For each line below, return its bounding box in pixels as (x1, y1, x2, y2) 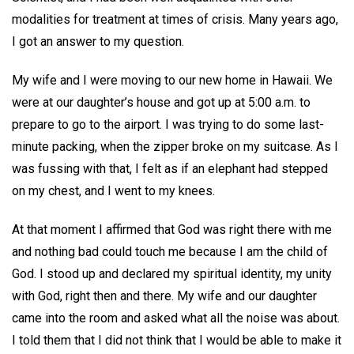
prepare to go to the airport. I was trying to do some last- (12, 116, 324, 132)
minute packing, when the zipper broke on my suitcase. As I (12, 138, 338, 154)
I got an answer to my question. (12, 34, 190, 49)
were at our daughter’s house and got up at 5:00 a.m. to (12, 94, 311, 110)
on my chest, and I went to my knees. (12, 183, 218, 198)
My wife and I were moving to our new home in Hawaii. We (12, 72, 333, 88)
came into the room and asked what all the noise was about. (12, 310, 340, 326)
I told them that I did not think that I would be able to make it (12, 332, 341, 348)
